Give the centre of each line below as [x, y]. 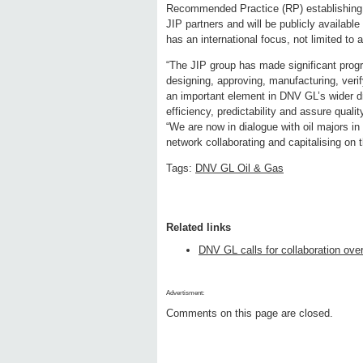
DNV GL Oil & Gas [239, 169]
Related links [199, 228]
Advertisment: [185, 293]
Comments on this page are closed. [250, 314]
